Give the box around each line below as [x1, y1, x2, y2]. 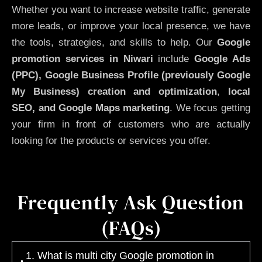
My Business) [12, 86, 80, 98]
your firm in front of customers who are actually [12, 119, 250, 130]
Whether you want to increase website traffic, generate [12, 4, 250, 16]
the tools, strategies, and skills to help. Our [12, 37, 217, 49]
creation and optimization [87, 86, 218, 98]
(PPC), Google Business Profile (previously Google [12, 70, 250, 81]
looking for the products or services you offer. [12, 135, 211, 147]
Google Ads [194, 53, 251, 65]
